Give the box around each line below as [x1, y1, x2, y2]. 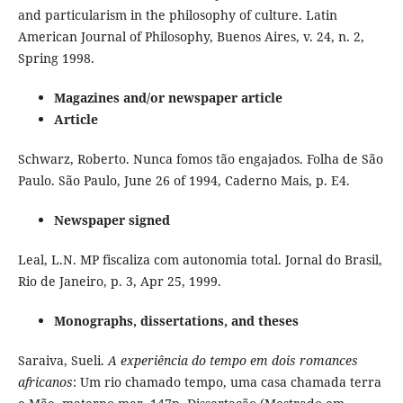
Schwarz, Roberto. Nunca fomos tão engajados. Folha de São [17, 149, 383, 167]
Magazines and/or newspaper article [53, 88, 282, 106]
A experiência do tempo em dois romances [107, 351, 358, 369]
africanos [17, 372, 73, 390]
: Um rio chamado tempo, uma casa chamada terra [72, 372, 381, 390]
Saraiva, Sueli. [17, 351, 108, 369]
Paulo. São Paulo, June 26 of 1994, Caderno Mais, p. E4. [17, 171, 350, 189]
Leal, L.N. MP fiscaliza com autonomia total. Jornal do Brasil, [17, 250, 382, 268]
